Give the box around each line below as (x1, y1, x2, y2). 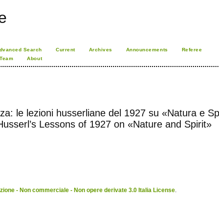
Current (55, 47, 75, 52)
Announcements (126, 47, 168, 52)
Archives (88, 47, 112, 52)
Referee (181, 47, 202, 52)
